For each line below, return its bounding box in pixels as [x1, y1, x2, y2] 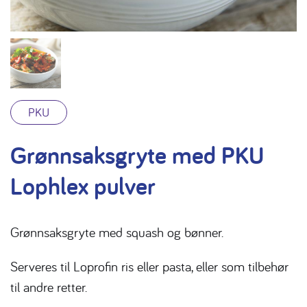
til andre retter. [10, 278, 87, 296]
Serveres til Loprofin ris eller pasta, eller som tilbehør [10, 258, 288, 275]
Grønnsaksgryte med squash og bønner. [10, 223, 223, 241]
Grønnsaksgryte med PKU [10, 138, 264, 172]
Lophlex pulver [10, 169, 156, 203]
